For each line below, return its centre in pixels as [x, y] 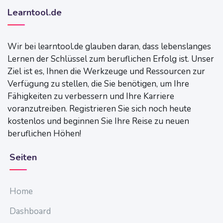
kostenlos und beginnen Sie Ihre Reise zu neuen [98, 121]
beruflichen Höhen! [44, 134]
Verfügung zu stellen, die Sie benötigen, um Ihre [98, 84]
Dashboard [30, 212]
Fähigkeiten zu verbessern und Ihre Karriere [91, 97]
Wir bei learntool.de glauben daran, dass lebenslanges [109, 47]
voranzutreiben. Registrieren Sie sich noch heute [99, 109]
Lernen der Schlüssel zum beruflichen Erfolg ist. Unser [111, 59]
